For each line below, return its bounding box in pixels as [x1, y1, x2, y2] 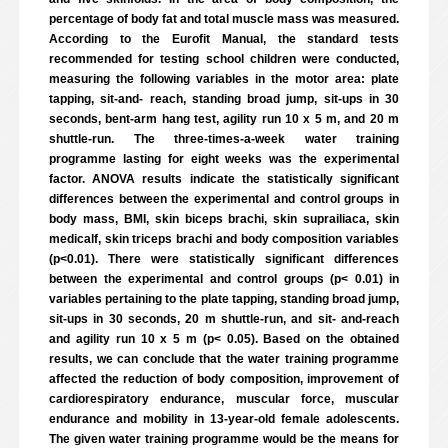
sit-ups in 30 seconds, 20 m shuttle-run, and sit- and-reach [49, 312, 399, 326]
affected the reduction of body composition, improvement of [49, 372, 399, 386]
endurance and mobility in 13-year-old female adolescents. [49, 412, 399, 426]
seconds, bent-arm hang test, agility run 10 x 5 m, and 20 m [49, 112, 399, 126]
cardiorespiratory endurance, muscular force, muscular [49, 392, 399, 406]
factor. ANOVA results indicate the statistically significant [49, 172, 399, 186]
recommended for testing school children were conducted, [49, 52, 399, 66]
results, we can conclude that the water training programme [49, 352, 399, 366]
